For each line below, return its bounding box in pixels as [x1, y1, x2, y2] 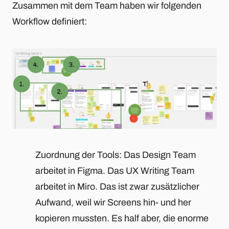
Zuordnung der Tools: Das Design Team [35, 150, 196, 161]
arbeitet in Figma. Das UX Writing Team [35, 166, 194, 176]
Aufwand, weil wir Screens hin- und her [35, 197, 191, 208]
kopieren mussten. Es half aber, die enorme [35, 213, 209, 224]
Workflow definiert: [12, 16, 87, 27]
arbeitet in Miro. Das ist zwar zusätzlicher [35, 181, 199, 192]
